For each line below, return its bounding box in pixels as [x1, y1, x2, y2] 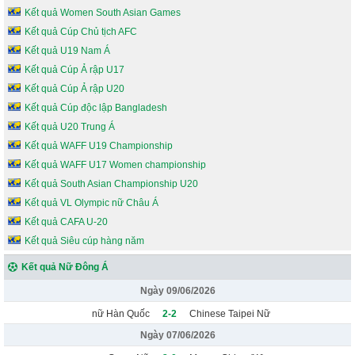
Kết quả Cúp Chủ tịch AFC [25, 25, 137, 37]
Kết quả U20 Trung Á [25, 120, 115, 132]
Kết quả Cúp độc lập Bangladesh [25, 101, 167, 113]
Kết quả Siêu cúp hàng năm [25, 235, 144, 246]
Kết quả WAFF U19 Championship [25, 139, 173, 151]
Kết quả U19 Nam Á [25, 44, 110, 56]
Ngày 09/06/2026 [139, 284, 216, 296]
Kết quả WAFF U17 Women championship [25, 158, 206, 170]
